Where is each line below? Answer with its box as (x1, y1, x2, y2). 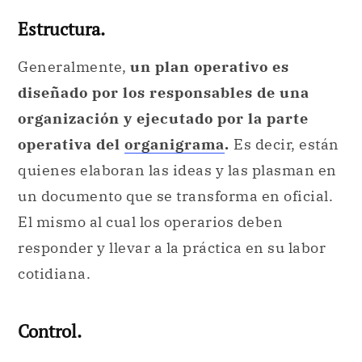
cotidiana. (18, 263, 90, 283)
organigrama (124, 134, 225, 154)
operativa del (18, 134, 124, 154)
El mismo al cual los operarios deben (18, 212, 283, 231)
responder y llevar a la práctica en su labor (18, 238, 326, 257)
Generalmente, (18, 57, 130, 76)
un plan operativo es (130, 57, 289, 76)
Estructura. (18, 17, 105, 41)
